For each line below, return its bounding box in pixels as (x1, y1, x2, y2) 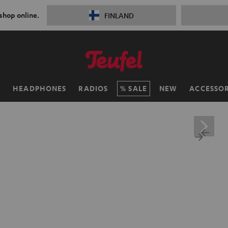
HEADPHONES (13, 83, 67, 93)
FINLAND (104, 11, 134, 20)
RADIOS (78, 83, 108, 93)
